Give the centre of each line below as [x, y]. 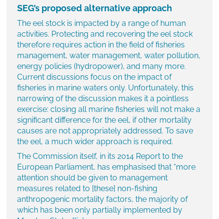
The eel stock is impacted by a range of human [101, 23]
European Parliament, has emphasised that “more [106, 167]
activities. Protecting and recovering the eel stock [105, 34]
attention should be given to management [92, 178]
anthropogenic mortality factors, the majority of [102, 199]
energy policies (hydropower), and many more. [101, 66]
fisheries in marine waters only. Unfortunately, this [105, 88]
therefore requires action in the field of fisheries [101, 45]
